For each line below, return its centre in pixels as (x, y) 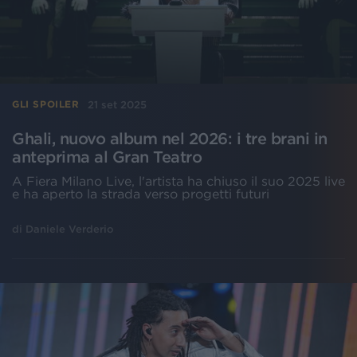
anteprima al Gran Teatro (107, 157)
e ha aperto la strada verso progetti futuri (141, 193)
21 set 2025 (117, 104)
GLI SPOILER (46, 104)
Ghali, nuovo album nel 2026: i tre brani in (170, 138)
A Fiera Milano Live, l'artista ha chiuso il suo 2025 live (178, 180)
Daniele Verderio (70, 229)
